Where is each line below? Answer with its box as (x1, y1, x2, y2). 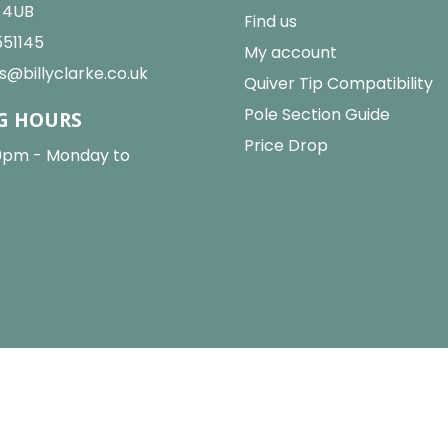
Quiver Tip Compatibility (244, 72, 433, 96)
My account (244, 41, 337, 65)
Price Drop (244, 134, 328, 158)
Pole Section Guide (244, 103, 390, 127)
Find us (244, 10, 297, 34)
